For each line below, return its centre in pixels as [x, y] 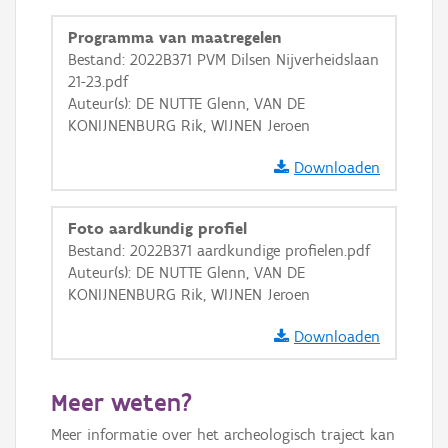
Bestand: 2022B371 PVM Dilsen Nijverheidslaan [223, 59]
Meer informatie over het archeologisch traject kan [223, 434]
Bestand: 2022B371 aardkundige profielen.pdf [219, 250]
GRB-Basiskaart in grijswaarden [205, 14]
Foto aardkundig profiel [157, 228]
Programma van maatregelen [174, 37]
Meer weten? [121, 402]
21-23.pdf [98, 81]
